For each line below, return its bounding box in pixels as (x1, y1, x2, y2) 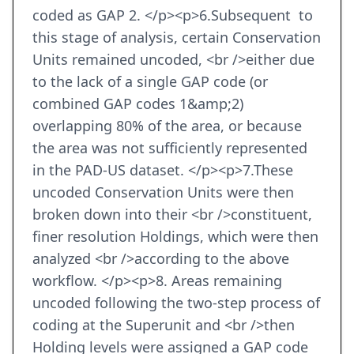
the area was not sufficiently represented (32, 138, 307, 158)
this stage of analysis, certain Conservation (32, 28, 321, 47)
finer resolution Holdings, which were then (32, 227, 318, 247)
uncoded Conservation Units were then (32, 183, 294, 202)
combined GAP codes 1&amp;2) (32, 94, 243, 114)
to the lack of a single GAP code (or (32, 72, 268, 92)
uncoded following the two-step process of (32, 293, 320, 313)
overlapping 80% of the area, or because (32, 116, 302, 136)
